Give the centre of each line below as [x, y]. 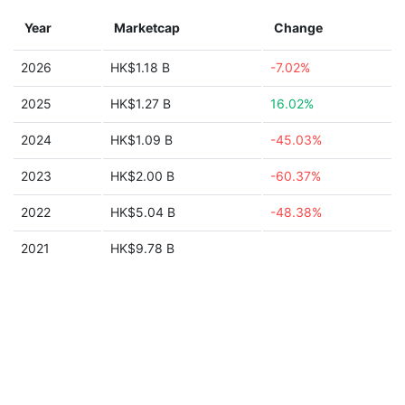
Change [298, 28]
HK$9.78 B [142, 248]
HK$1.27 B [141, 104]
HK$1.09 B [141, 140]
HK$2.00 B [142, 176]
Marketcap [147, 28]
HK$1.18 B [140, 67]
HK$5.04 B [143, 212]
